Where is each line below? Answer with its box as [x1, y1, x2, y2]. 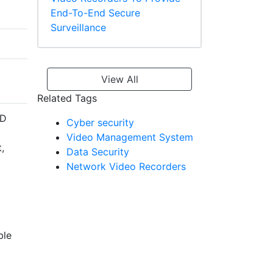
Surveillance [51, 21, 106, 34]
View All [101, 73, 138, 86]
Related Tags [37, 92, 97, 105]
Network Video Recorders [66, 160, 186, 173]
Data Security [66, 146, 129, 158]
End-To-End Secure [51, 7, 140, 19]
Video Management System [66, 131, 193, 144]
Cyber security [66, 116, 134, 129]
